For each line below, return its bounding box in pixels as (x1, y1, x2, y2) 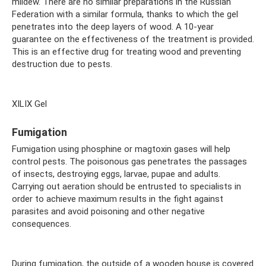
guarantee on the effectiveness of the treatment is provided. (12, 33, 254, 45)
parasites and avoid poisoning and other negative (12, 205, 205, 217)
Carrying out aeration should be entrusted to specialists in (12, 180, 241, 192)
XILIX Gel (12, 98, 47, 109)
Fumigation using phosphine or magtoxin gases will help (12, 143, 230, 154)
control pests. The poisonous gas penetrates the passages (12, 156, 247, 167)
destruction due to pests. (12, 58, 112, 69)
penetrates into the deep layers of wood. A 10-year (12, 21, 214, 32)
